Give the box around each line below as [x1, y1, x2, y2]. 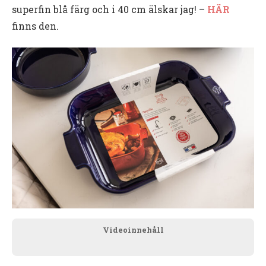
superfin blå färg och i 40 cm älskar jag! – [12, 2, 205, 15]
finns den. [12, 19, 59, 32]
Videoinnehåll [102, 225, 164, 235]
